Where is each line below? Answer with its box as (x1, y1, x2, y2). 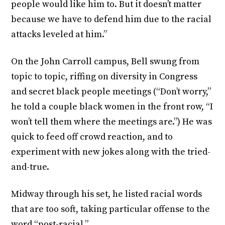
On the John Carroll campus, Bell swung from (11, 56, 200, 68)
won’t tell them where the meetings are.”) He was (11, 116, 212, 128)
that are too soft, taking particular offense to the (11, 203, 210, 215)
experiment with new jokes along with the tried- (11, 146, 211, 158)
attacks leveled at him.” (11, 29, 107, 41)
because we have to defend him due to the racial (11, 14, 212, 26)
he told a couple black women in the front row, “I (11, 101, 213, 113)
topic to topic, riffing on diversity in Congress (11, 71, 198, 83)
